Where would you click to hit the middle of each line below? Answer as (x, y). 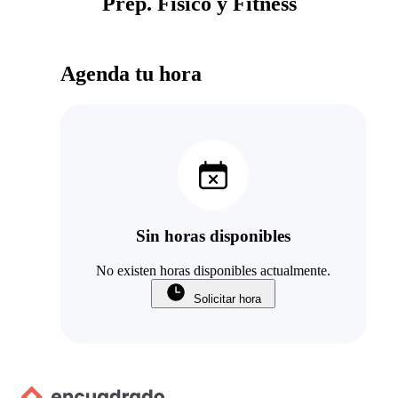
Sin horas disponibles (213, 236)
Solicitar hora (227, 299)
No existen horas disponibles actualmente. (213, 271)
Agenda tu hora (131, 73)
